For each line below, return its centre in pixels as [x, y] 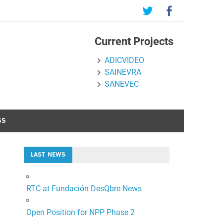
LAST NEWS [48, 154]
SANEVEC [122, 84]
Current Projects [134, 42]
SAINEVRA [123, 72]
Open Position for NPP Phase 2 [80, 212]
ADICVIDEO [124, 60]
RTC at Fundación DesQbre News [84, 188]
